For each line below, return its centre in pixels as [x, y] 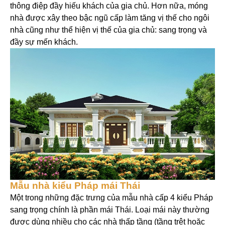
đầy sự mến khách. [44, 42]
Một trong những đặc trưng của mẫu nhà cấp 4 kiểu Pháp [111, 198]
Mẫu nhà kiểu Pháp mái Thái [75, 186]
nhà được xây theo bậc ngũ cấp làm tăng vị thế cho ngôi [110, 18]
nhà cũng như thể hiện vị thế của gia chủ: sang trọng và [108, 30]
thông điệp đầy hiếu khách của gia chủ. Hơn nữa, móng [109, 6]
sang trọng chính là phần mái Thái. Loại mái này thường [110, 210]
